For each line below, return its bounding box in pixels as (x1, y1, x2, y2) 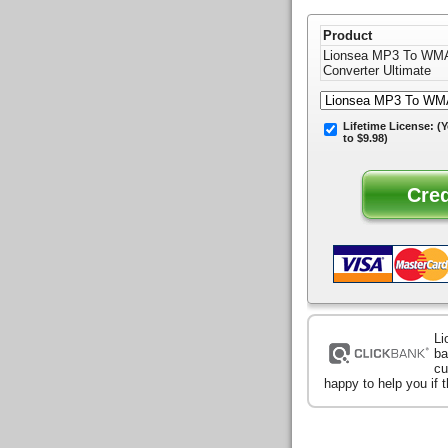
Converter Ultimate (323, 63, 431, 79)
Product (323, 28, 372, 44)
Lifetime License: (343, 120, 437, 133)
